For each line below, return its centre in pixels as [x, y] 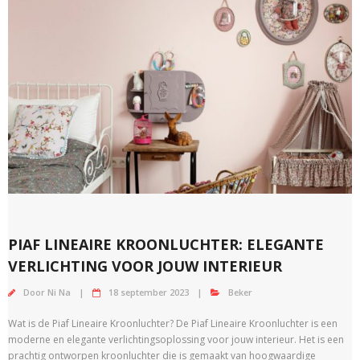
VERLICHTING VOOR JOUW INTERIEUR [145, 266]
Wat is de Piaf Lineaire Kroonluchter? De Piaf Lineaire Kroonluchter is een [173, 323]
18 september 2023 [149, 292]
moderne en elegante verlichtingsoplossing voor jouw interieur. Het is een [176, 339]
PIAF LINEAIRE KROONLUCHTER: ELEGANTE [166, 244]
